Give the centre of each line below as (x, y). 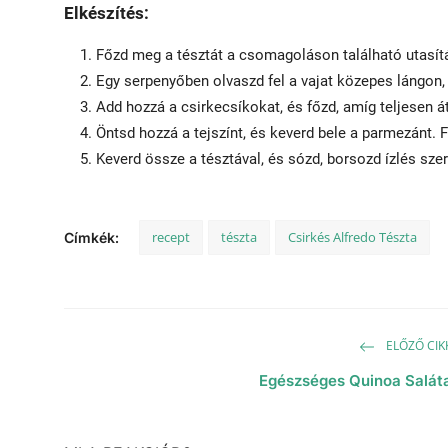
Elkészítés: (106, 12)
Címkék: (91, 237)
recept (171, 236)
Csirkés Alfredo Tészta (352, 236)
